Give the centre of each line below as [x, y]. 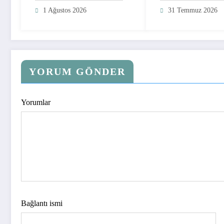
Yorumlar [36, 102]
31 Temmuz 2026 [192, 10]
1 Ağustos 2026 [65, 10]
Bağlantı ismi [42, 203]
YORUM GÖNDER [77, 71]
